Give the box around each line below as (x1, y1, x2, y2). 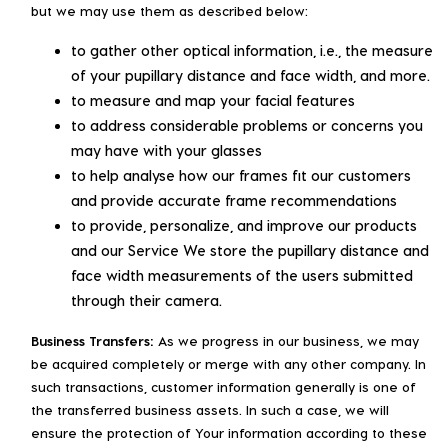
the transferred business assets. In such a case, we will (31, 401, 389, 417)
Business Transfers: (31, 332, 158, 348)
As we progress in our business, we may (158, 332, 419, 348)
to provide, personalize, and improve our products (71, 216, 417, 234)
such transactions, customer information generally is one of (31, 378, 416, 394)
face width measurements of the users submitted (71, 266, 413, 284)
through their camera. (71, 291, 222, 309)
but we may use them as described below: (31, 2, 308, 18)
